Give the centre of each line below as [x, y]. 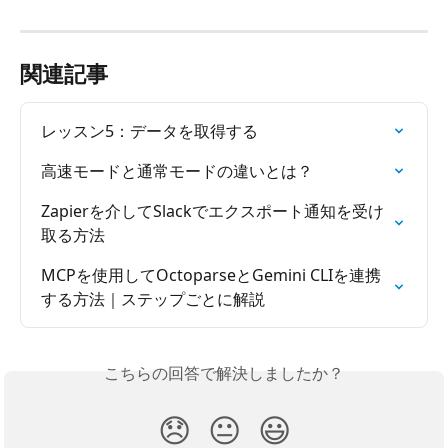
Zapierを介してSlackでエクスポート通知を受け [212, 210]
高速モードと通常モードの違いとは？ [177, 170]
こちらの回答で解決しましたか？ [224, 372]
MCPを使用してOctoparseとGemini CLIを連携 [211, 274]
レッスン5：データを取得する [149, 130]
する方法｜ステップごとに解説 [153, 298]
